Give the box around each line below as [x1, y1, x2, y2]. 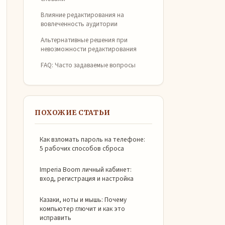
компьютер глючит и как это [40, 204, 125, 213]
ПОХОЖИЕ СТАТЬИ [35, 108, 110, 117]
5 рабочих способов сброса [40, 144, 124, 153]
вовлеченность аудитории [41, 19, 118, 29]
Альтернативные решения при [41, 35, 128, 45]
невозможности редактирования [41, 44, 137, 54]
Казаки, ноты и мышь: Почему [40, 195, 127, 204]
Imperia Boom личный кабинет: [40, 165, 132, 174]
